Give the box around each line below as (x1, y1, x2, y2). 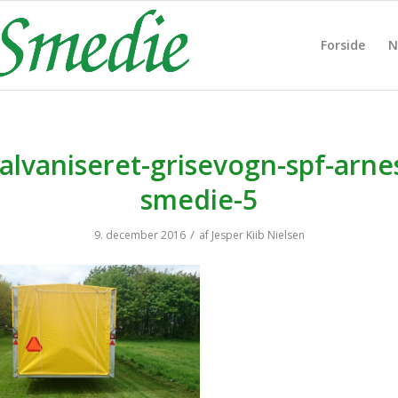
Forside (320, 36, 365, 53)
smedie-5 (140, 181, 258, 218)
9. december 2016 (93, 227, 186, 243)
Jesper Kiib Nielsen (211, 227, 305, 243)
